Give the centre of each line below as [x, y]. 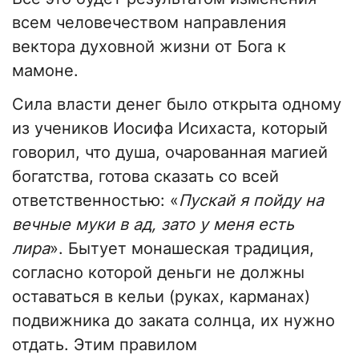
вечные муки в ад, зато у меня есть [153, 225]
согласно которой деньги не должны [158, 273]
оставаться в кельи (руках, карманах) [161, 297]
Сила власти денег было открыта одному [177, 105]
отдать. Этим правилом [105, 345]
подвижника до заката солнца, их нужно [173, 321]
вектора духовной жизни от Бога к [149, 47]
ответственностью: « [95, 201]
